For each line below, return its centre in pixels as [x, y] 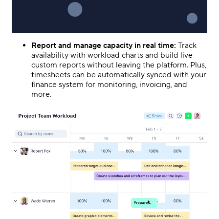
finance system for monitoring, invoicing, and [109, 85]
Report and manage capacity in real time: [105, 46]
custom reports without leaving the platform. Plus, [119, 65]
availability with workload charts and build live [112, 55]
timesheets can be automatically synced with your [119, 75]
